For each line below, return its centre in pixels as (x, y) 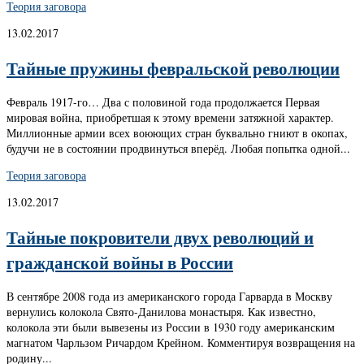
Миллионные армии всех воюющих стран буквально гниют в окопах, (177, 133)
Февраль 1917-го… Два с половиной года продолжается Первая (163, 102)
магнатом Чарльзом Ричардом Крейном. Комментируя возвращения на (181, 343)
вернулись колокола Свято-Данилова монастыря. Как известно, (161, 312)
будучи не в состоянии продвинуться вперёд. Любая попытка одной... (178, 149)
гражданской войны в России (120, 262)
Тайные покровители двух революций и (160, 236)
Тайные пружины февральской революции (173, 67)
